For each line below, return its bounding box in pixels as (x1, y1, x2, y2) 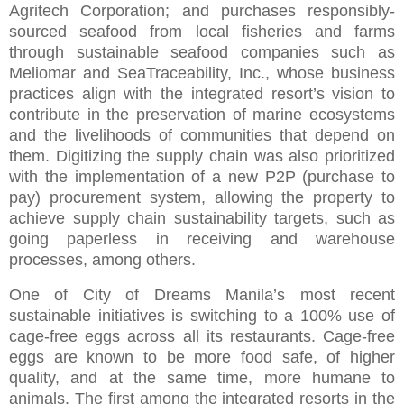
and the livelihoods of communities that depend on (9, 125, 395, 144)
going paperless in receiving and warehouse (9, 229, 395, 248)
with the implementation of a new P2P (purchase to (9, 167, 395, 186)
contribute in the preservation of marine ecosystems (9, 105, 395, 124)
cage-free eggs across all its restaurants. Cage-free (9, 326, 395, 345)
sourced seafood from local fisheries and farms (9, 22, 395, 41)
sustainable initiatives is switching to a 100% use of (9, 306, 395, 325)
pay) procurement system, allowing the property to (9, 188, 395, 207)
